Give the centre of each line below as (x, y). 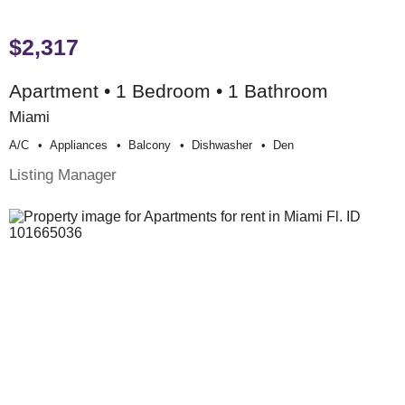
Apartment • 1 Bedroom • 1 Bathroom (169, 90)
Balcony (150, 145)
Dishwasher (222, 145)
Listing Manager (63, 174)
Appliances (79, 145)
